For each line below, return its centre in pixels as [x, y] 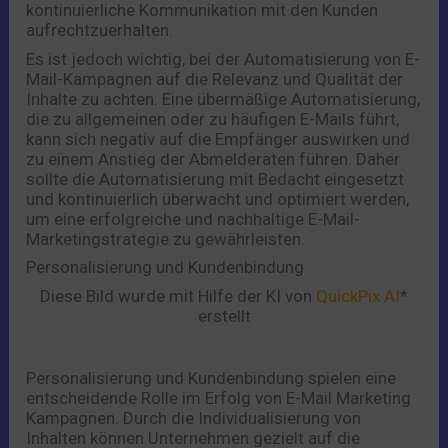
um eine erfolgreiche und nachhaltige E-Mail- [193, 218]
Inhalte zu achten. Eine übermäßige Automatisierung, [223, 98]
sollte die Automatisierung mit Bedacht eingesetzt [215, 178]
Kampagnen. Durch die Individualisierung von [194, 417]
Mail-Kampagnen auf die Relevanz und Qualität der [215, 78]
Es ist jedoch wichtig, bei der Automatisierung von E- [223, 58]
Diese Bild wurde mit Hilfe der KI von [178, 295]
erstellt [224, 315]
